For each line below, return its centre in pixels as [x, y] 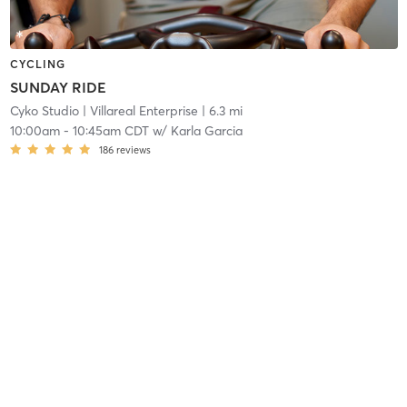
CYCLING [37, 64]
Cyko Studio [44, 111]
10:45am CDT [110, 131]
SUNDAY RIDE [58, 88]
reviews [133, 150]
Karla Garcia [206, 131]
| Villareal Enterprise [138, 111]
